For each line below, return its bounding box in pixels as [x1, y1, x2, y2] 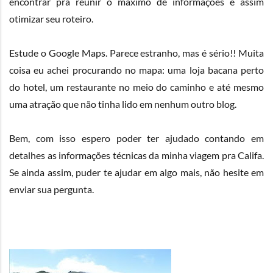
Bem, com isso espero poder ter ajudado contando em [9, 132, 264, 144]
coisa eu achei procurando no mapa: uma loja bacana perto [9, 64, 264, 76]
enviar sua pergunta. [9, 183, 94, 196]
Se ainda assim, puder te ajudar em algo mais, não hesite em [9, 166, 264, 179]
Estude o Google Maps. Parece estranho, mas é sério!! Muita [9, 47, 264, 59]
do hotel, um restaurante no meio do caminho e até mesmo [9, 81, 264, 93]
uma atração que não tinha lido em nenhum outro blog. [9, 98, 236, 110]
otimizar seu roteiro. [9, 13, 93, 25]
